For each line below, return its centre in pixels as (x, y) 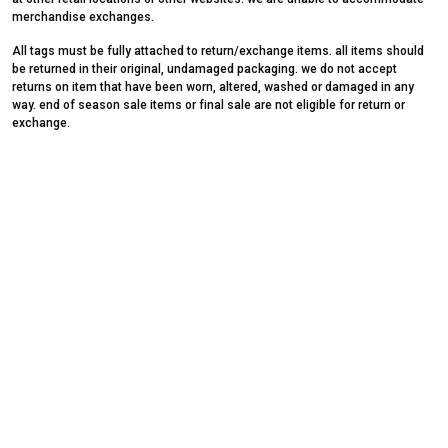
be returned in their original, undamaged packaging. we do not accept (204, 69)
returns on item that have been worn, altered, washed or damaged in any (213, 87)
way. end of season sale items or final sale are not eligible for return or (208, 105)
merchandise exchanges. (83, 17)
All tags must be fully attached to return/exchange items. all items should (218, 51)
